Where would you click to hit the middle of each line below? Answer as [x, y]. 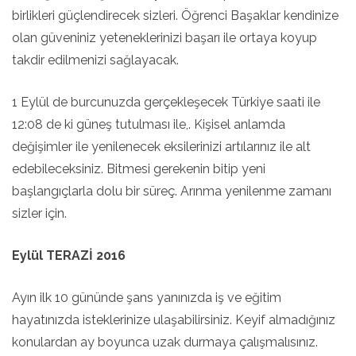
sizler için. [39, 213]
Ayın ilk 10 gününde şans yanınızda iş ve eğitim [147, 298]
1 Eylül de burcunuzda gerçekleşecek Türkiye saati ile [166, 102]
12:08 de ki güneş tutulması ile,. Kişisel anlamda [149, 124]
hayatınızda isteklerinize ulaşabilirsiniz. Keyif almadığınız [174, 320]
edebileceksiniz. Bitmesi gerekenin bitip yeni [139, 169]
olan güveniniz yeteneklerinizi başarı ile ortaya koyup [164, 38]
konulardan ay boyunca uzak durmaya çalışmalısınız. [165, 342]
